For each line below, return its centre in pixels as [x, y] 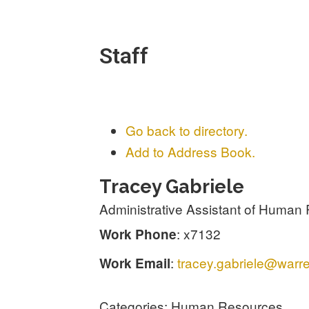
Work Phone [138, 234]
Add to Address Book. [191, 151]
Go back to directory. [187, 130]
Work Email [135, 263]
